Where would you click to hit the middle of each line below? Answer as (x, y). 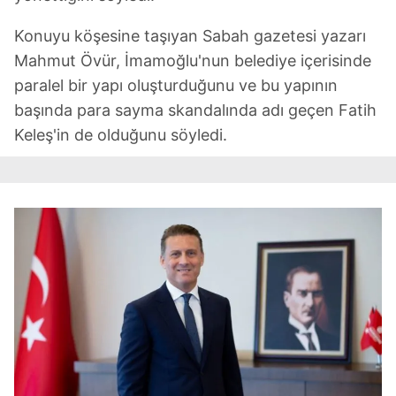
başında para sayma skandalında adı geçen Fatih (195, 110)
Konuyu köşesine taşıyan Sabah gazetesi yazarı (190, 35)
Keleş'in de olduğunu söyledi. (121, 134)
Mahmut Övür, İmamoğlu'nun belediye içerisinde (193, 60)
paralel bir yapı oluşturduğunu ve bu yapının (176, 85)
